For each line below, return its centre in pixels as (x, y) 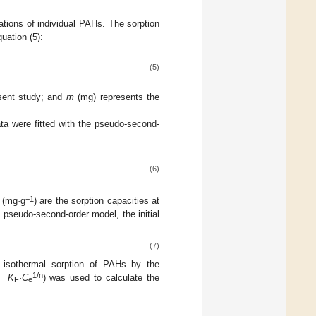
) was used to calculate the (101, 277)
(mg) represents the (117, 97)
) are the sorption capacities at (96, 201)
